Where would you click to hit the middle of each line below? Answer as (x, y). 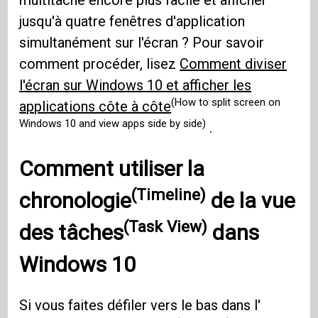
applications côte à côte (95, 106)
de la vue (251, 200)
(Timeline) (169, 194)
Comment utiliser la (112, 168)
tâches (91, 232)
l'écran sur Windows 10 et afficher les (136, 85)
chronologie (76, 200)
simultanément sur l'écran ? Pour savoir (142, 42)
